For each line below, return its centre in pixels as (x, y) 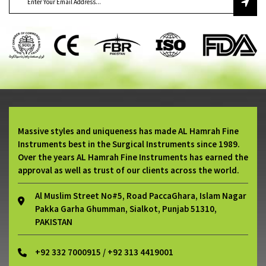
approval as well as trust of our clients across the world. (129, 170)
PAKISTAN (54, 221)
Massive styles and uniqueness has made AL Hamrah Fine (128, 131)
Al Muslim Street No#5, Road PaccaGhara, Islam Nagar (141, 195)
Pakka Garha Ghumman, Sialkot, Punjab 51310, (126, 208)
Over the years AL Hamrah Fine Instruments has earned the (133, 157)
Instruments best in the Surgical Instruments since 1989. (129, 144)
